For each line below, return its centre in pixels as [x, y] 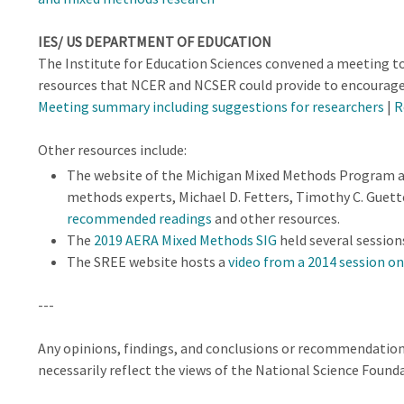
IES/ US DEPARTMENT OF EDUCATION [154, 41]
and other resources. [275, 218]
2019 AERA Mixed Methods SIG [185, 239]
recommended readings [139, 218]
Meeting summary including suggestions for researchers [211, 106]
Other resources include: [112, 149]
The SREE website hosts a [147, 261]
